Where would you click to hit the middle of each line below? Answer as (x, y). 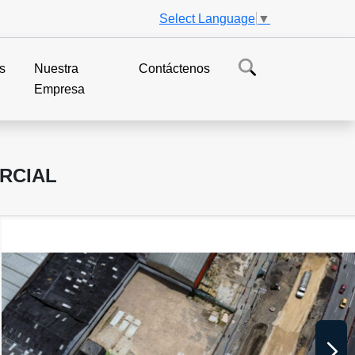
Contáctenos (174, 68)
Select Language (207, 18)
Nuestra (57, 68)
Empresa (60, 89)
